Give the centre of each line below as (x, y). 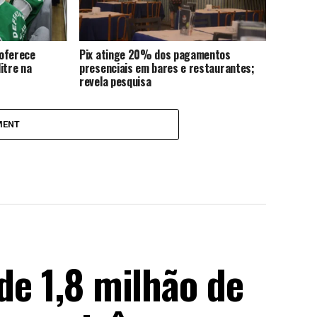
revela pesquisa (115, 81)
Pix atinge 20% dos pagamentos (155, 54)
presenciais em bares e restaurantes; (167, 68)
